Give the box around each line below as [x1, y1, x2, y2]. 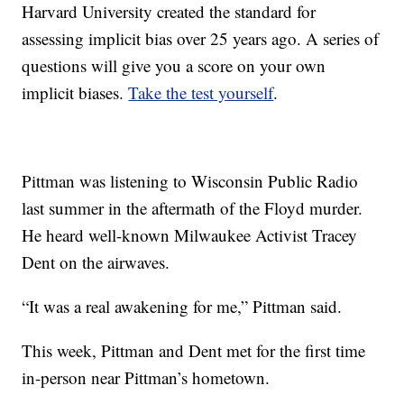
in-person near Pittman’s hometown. [22, 365, 271, 389]
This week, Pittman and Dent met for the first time [22, 338, 366, 362]
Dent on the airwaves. [22, 250, 170, 273]
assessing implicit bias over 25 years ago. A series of [22, 26, 380, 50]
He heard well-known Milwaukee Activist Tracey [22, 223, 358, 246]
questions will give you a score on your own [22, 53, 326, 77]
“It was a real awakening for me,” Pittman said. [22, 294, 343, 317]
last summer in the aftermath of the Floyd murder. [22, 196, 363, 219]
